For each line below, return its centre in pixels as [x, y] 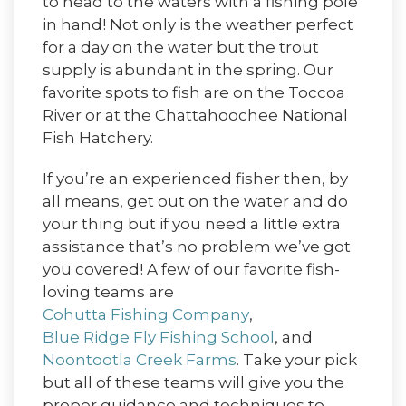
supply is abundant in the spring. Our [188, 70]
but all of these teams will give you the [193, 383]
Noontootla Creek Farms [140, 360]
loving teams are [110, 292]
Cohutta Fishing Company [146, 315]
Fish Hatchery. [98, 138]
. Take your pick [297, 360]
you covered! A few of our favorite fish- [191, 270]
